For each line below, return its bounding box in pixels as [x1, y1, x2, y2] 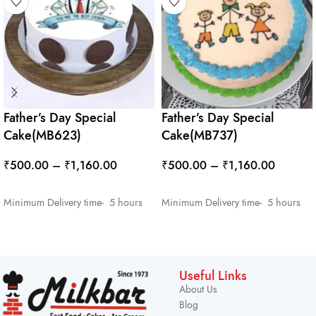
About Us [179, 283, 217, 296]
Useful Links [179, 267, 247, 284]
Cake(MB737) [162, 126, 238, 144]
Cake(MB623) [4, 126, 81, 144]
